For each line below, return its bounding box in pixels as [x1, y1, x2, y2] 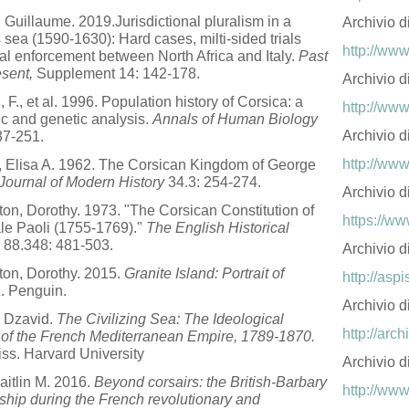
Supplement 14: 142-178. [33, 66, 200, 81]
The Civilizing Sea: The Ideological [57, 311, 284, 327]
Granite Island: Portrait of [124, 266, 284, 281]
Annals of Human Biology [152, 111, 318, 127]
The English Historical [146, 220, 289, 236]
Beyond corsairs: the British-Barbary [94, 374, 327, 390]
